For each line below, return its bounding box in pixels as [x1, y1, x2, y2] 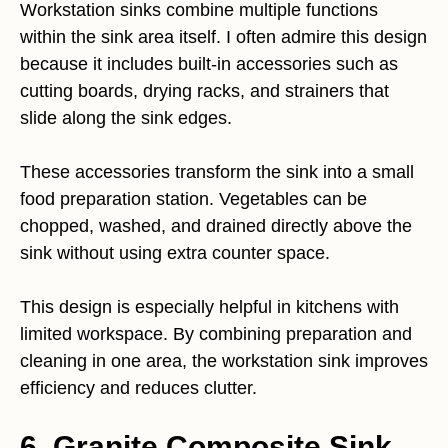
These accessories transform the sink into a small [20, 161, 414, 182]
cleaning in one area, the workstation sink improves [20, 350, 428, 371]
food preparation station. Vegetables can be [20, 188, 367, 209]
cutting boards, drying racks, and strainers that [20, 80, 389, 101]
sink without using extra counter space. [20, 242, 330, 263]
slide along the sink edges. [20, 107, 232, 128]
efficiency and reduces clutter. [20, 377, 257, 398]
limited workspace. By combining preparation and [20, 323, 412, 344]
